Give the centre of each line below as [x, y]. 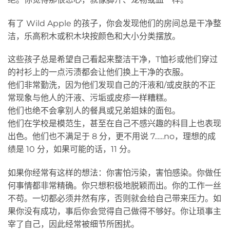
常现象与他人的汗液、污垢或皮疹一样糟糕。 [90, 98]
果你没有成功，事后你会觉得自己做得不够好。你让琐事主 [114, 212]
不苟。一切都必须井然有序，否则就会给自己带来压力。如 [114, 199]
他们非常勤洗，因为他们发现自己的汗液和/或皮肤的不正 [112, 85]
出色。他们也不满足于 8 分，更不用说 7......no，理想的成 [112, 137]
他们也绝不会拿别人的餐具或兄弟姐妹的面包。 [94, 111]
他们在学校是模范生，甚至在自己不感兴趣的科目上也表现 [114, 124]
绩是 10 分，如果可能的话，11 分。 [72, 149]
